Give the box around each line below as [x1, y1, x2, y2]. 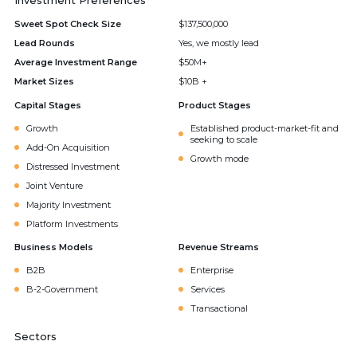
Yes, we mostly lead [178, 37, 259, 49]
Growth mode [190, 153, 249, 164]
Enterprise [190, 265, 233, 276]
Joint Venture [26, 180, 83, 191]
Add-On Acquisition [26, 142, 110, 153]
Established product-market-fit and [190, 123, 339, 134]
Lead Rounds [14, 37, 75, 49]
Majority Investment [26, 199, 111, 210]
